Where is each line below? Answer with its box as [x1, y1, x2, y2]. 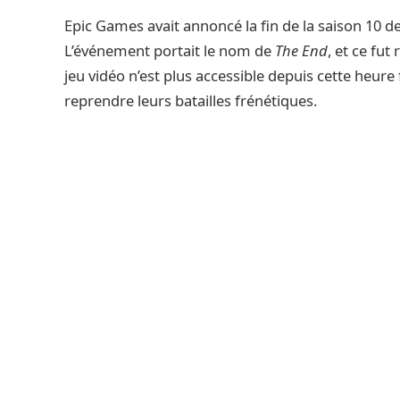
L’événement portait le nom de [64, 40, 275, 61]
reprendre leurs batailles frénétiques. [64, 90, 317, 111]
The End [275, 40, 328, 61]
